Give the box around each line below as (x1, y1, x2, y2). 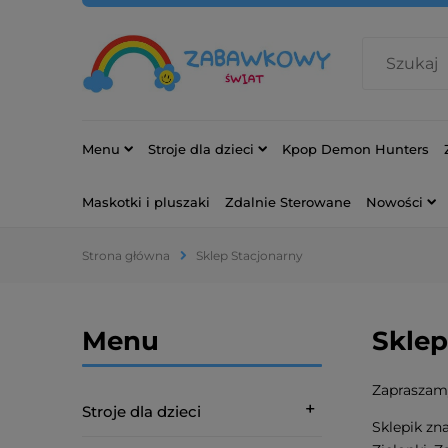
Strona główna (82, 248, 170, 263)
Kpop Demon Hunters (282, 140, 429, 157)
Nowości (366, 193, 423, 210)
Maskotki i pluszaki (82, 193, 210, 210)
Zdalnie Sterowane (225, 193, 351, 210)
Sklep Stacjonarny (196, 248, 303, 263)
